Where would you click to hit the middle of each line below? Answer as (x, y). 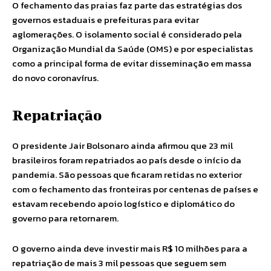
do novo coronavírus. (55, 78)
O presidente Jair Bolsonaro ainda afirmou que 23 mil (122, 145)
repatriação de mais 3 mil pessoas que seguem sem (119, 263)
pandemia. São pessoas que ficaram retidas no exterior (127, 175)
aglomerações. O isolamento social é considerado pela (127, 34)
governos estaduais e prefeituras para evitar (106, 20)
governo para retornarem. (66, 218)
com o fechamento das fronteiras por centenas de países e (135, 189)
